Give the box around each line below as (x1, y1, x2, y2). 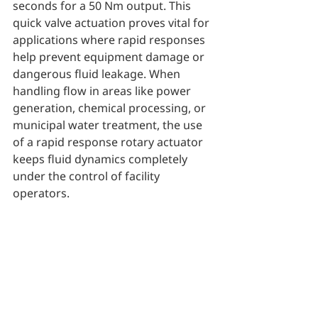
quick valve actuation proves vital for (13, 15, 212, 31)
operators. (13, 185, 70, 201)
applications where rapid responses (13, 32, 208, 48)
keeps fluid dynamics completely (13, 151, 190, 167)
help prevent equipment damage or (13, 49, 207, 65)
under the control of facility (13, 168, 163, 184)
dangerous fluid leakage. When (13, 66, 183, 82)
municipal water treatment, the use (13, 117, 205, 133)
